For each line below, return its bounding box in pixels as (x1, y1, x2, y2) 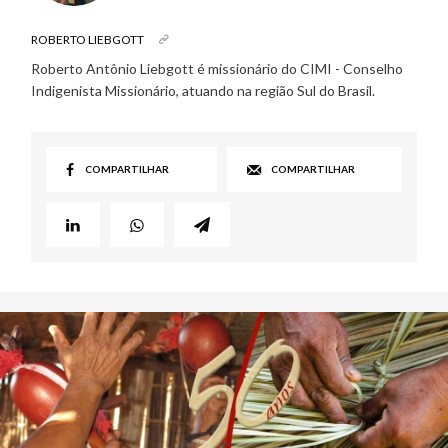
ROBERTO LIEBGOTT (30, 32, 144, 48)
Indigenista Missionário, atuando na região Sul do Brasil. (30, 82, 375, 100)
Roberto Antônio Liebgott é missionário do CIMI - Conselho (30, 60, 403, 78)
